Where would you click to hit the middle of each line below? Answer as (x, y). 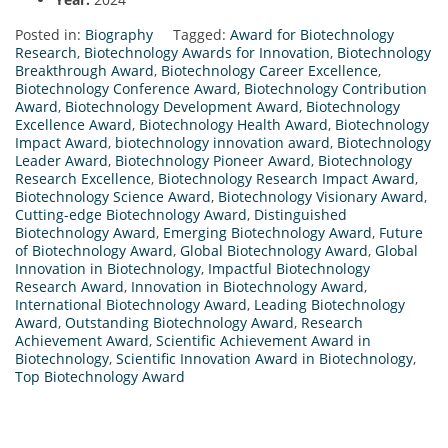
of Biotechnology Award (94, 251)
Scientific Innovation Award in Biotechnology (264, 359)
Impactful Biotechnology (289, 269)
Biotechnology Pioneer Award (213, 161)
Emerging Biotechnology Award (267, 233)
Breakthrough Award (84, 71)
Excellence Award (73, 125)
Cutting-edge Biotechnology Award (131, 215)
